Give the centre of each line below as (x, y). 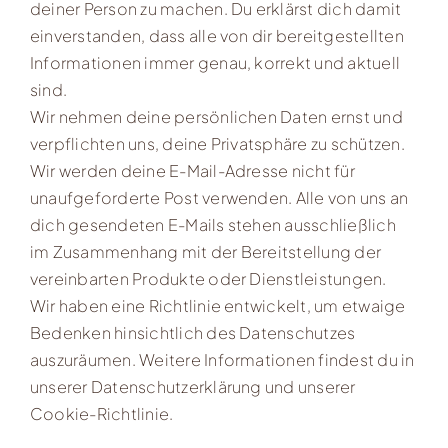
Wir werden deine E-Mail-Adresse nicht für (192, 170)
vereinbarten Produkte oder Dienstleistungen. (208, 278)
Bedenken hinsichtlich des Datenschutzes (192, 332)
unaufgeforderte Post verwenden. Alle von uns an (219, 197)
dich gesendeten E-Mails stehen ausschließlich (212, 224)
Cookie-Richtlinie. (101, 413)
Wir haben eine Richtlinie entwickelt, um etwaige (217, 305)
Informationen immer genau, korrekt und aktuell (215, 62)
